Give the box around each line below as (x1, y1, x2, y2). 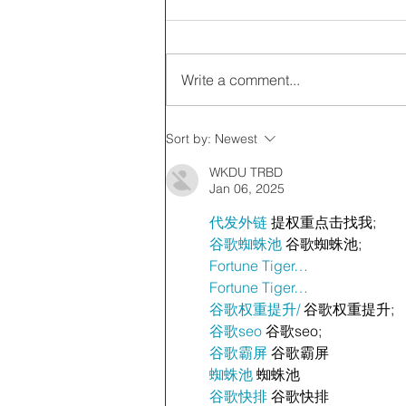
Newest (215, 130, 257, 147)
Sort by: (166, 130, 211, 147)
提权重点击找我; (267, 212, 376, 231)
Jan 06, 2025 (209, 179, 285, 197)
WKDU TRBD (209, 163, 283, 180)
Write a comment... (181, 70, 300, 89)
